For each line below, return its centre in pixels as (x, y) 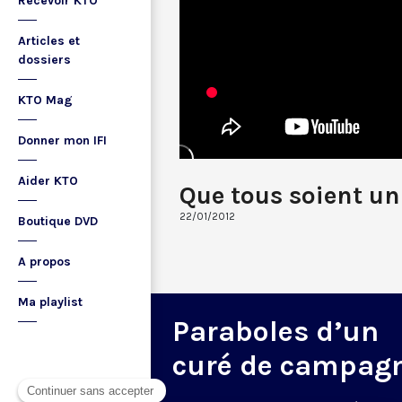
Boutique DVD (58, 221)
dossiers (44, 60)
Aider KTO (48, 181)
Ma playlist (50, 302)
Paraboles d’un (275, 331)
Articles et (49, 41)
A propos (44, 262)
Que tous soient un (290, 195)
